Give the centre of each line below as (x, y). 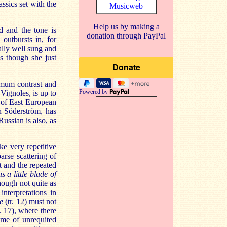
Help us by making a (126, 27)
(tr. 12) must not (30, 201)
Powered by (94, 92)
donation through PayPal (126, 36)
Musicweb (126, 6)
